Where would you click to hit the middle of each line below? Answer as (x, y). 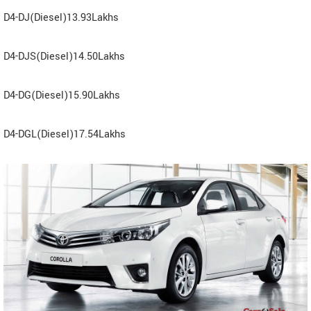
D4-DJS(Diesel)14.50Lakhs (64, 57)
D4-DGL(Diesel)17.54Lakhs (65, 135)
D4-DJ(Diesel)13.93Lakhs (61, 18)
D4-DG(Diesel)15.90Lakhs (62, 96)
